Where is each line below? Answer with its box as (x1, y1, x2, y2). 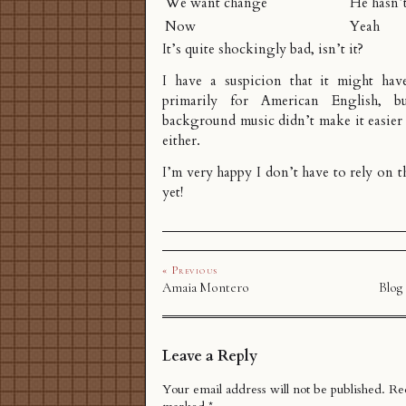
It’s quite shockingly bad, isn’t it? (162, 40, 363, 60)
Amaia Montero (162, 279, 249, 296)
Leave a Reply (162, 345, 257, 366)
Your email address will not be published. (162, 381, 385, 399)
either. (162, 131, 200, 151)
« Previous (162, 264, 218, 277)
